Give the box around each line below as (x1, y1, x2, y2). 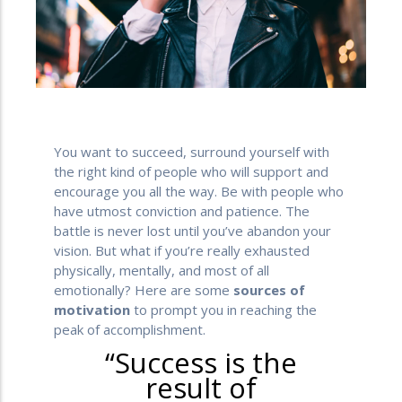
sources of (233, 280, 305, 299)
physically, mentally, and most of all (54, 260, 269, 279)
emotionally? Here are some (54, 280, 233, 299)
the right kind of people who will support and (54, 162, 328, 180)
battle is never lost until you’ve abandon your (54, 221, 331, 240)
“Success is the (105, 343, 297, 381)
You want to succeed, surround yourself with (54, 142, 329, 161)
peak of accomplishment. (54, 319, 205, 338)
